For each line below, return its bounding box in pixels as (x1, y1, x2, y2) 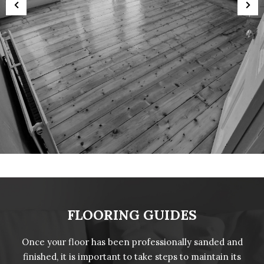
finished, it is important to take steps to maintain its (23, 250, 241, 262)
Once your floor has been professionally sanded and (21, 236, 243, 247)
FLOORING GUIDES (67, 206, 197, 223)
